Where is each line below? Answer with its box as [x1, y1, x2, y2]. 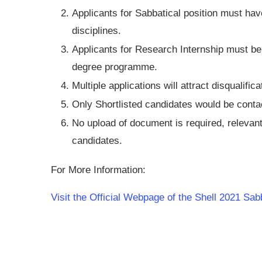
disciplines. [72, 25, 121, 36]
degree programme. [72, 61, 157, 73]
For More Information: [51, 164, 146, 175]
